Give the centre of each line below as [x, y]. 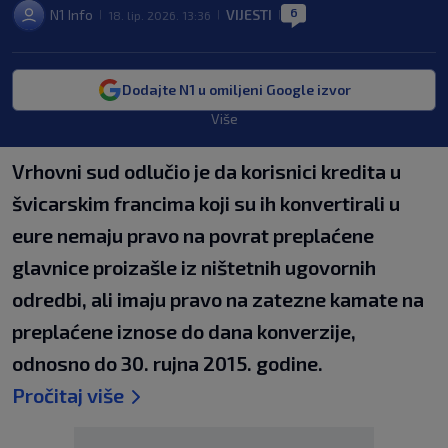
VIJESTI [249, 14]
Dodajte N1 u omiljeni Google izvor [236, 89]
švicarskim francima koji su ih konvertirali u [206, 203]
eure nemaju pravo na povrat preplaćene [193, 235]
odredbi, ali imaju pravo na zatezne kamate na [218, 299]
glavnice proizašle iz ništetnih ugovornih [194, 267]
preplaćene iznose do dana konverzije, [184, 331]
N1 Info [71, 14]
